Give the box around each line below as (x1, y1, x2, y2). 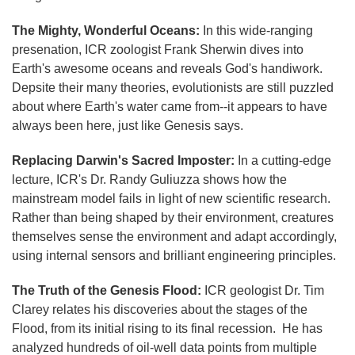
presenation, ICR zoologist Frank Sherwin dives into (12, 42, 303, 56)
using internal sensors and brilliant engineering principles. (12, 248, 336, 262)
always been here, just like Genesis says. (12, 118, 243, 132)
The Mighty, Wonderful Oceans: (12, 23, 200, 37)
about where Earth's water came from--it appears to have (12, 99, 327, 113)
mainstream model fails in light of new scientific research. (12, 191, 334, 205)
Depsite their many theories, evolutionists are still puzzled (12, 80, 334, 94)
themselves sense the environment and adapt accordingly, (12, 229, 337, 243)
